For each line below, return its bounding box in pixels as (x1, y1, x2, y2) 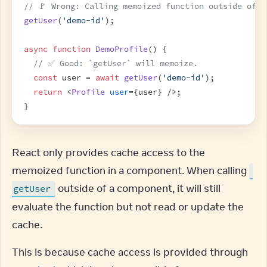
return (33, 87, 62, 97)
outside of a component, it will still (55, 182, 221, 195)
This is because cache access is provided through (12, 246, 248, 259)
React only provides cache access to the (12, 146, 205, 159)
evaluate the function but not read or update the (12, 200, 244, 213)
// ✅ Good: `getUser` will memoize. (33, 58, 198, 69)
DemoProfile (95, 44, 148, 54)
